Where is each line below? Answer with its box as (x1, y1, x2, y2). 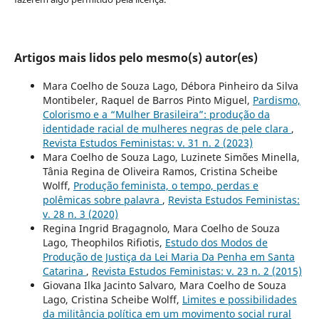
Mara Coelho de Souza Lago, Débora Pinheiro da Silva (42, 78, 298, 93)
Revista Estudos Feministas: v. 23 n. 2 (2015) (91, 263, 302, 278)
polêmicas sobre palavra (42, 192, 162, 206)
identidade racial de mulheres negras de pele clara (42, 121, 291, 135)
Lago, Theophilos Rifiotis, (42, 235, 165, 249)
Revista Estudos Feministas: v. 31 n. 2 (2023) (42, 135, 253, 150)
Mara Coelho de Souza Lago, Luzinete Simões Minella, (42, 150, 300, 164)
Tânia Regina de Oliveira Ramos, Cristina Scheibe (42, 164, 278, 178)
